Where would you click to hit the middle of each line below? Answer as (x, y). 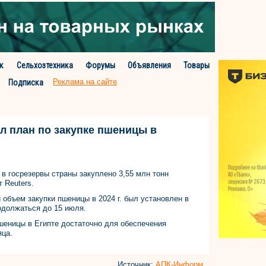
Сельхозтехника (45, 65)
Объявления (150, 65)
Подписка (26, 83)
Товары (197, 65)
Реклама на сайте (85, 82)
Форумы (100, 65)
